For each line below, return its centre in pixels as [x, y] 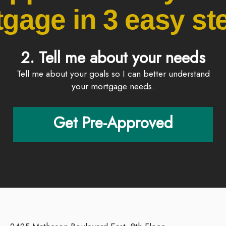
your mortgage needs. [113, 86]
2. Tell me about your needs [113, 57]
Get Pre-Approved [113, 123]
